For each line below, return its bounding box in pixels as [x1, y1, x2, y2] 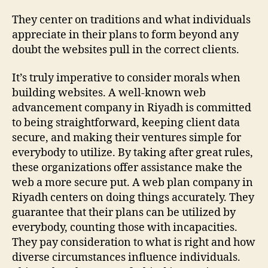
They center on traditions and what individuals [12, 13, 251, 27]
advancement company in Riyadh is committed [12, 101, 251, 115]
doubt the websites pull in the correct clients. [12, 42, 239, 57]
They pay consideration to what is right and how [12, 236, 255, 250]
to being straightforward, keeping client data [12, 116, 240, 130]
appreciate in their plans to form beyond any [12, 28, 239, 42]
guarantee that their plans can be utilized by [12, 206, 236, 220]
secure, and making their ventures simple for [12, 131, 241, 145]
